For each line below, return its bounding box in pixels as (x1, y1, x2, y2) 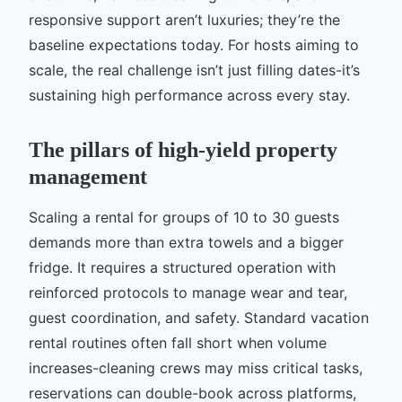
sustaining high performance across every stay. (29, 85, 350, 104)
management (29, 164, 147, 188)
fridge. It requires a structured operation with (29, 258, 336, 276)
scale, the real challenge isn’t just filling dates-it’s (29, 60, 360, 79)
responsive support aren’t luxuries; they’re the (29, 10, 340, 29)
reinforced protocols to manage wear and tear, (29, 283, 347, 301)
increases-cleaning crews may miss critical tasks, (29, 358, 363, 377)
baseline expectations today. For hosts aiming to (29, 35, 359, 54)
